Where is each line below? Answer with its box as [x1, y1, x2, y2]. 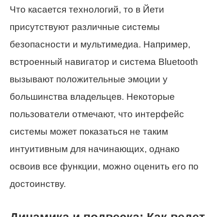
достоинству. [10, 178, 66, 189]
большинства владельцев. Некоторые [10, 91, 175, 102]
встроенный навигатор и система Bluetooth [10, 56, 198, 67]
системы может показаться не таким [10, 126, 168, 137]
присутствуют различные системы [10, 21, 160, 32]
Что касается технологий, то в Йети [10, 4, 164, 15]
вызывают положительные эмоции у [10, 74, 168, 84]
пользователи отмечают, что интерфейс [10, 108, 184, 119]
